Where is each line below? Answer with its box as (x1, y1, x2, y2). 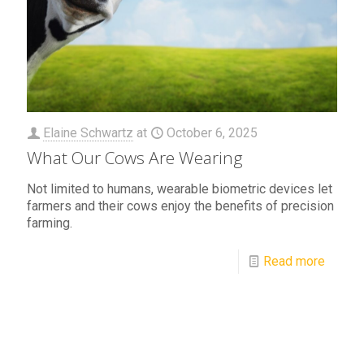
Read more (263, 253, 325, 269)
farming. (27, 214, 72, 231)
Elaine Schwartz (43, 124, 133, 141)
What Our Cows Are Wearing (27, 145, 243, 169)
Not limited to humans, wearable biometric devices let (27, 180, 332, 197)
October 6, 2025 (167, 124, 258, 141)
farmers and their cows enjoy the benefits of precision (27, 197, 334, 214)
